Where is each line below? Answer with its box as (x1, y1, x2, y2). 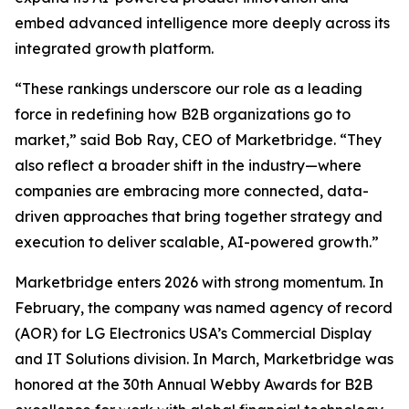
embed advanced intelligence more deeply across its (15, 14, 390, 32)
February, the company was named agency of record (15, 299, 393, 317)
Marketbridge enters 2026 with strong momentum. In (15, 273, 383, 291)
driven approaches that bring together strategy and (15, 207, 383, 225)
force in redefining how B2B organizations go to (15, 105, 351, 123)
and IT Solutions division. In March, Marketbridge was (15, 350, 393, 368)
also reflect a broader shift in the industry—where (15, 156, 362, 174)
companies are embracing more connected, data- (15, 182, 369, 200)
